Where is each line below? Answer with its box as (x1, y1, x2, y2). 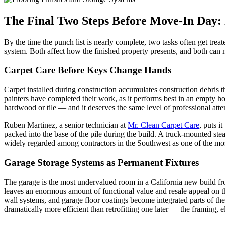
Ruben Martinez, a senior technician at (4, 121, 128, 130)
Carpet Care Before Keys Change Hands (4, 65, 171, 76)
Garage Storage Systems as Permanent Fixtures (4, 157, 199, 168)
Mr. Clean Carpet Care (128, 121, 199, 130)
